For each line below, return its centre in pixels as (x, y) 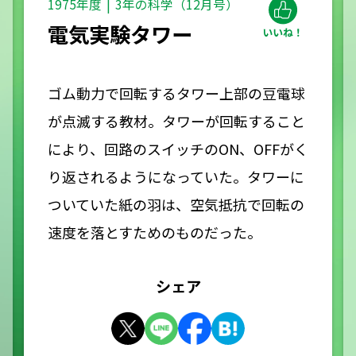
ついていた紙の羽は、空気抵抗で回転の (176, 205)
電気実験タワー (120, 35)
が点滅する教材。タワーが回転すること (176, 121)
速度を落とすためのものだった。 (154, 232)
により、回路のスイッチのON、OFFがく (178, 149)
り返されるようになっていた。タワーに (176, 177)
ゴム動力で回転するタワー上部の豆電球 (176, 93)
